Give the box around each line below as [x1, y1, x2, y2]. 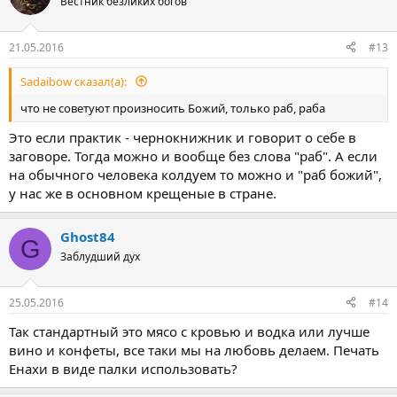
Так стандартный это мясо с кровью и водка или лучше [9, 322, 370, 340]
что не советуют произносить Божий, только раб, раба [20, 99, 325, 116]
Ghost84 [60, 228, 115, 245]
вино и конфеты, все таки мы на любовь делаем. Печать [9, 340, 379, 359]
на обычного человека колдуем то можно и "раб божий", [9, 166, 382, 183]
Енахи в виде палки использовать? [9, 359, 237, 378]
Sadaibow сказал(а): [20, 73, 129, 90]
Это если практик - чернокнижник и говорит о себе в [9, 128, 356, 146]
